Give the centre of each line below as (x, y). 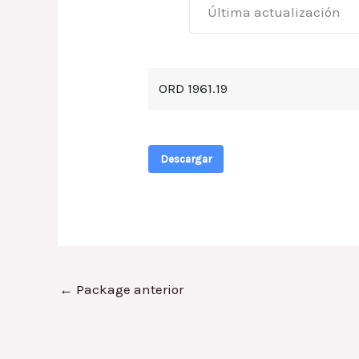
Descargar (186, 159)
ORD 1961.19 (194, 89)
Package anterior (128, 290)
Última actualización (274, 12)
